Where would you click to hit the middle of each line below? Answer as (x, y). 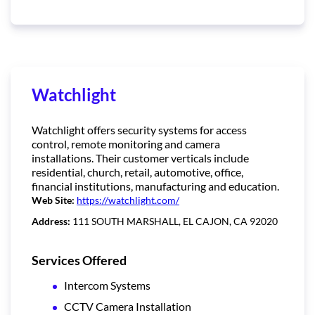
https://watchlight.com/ (128, 200)
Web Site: (54, 200)
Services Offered (79, 260)
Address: (52, 221)
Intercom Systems (107, 285)
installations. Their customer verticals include (140, 157)
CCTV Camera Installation (128, 306)
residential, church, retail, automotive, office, (137, 172)
